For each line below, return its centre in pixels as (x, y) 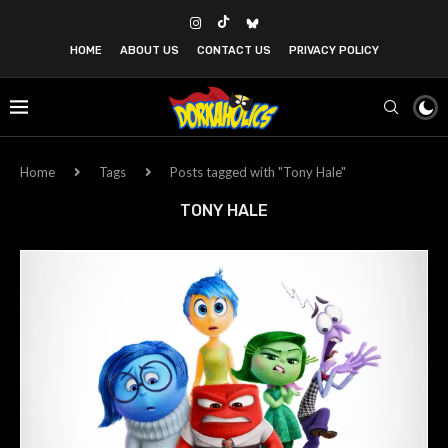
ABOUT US (149, 50)
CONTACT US (233, 50)
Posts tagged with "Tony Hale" (258, 172)
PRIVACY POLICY (333, 50)
